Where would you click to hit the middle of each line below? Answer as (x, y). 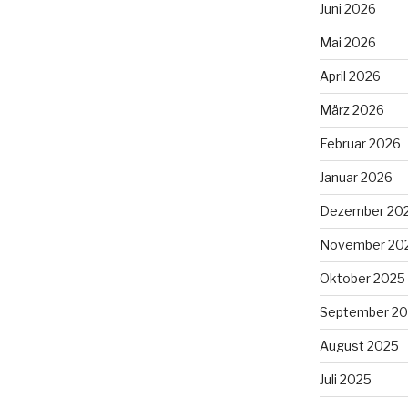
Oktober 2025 (362, 278)
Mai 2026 (347, 42)
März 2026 (352, 109)
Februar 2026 (360, 143)
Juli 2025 (345, 379)
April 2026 (350, 76)
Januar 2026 (356, 177)
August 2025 (359, 345)
